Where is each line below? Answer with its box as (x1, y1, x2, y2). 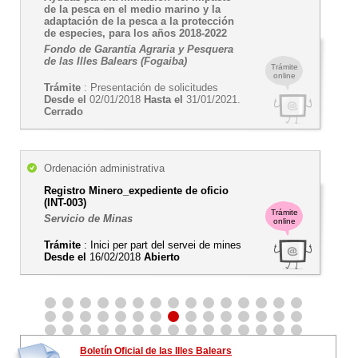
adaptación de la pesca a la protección (44, 15, 234, 27)
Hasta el (144, 93, 183, 105)
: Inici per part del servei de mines (81, 239, 241, 251)
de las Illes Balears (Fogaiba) (44, 55, 187, 67)
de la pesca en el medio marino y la (44, 3, 221, 15)
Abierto (144, 251, 180, 263)
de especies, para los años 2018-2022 (44, 27, 227, 39)
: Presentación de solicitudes (81, 82, 218, 93)
